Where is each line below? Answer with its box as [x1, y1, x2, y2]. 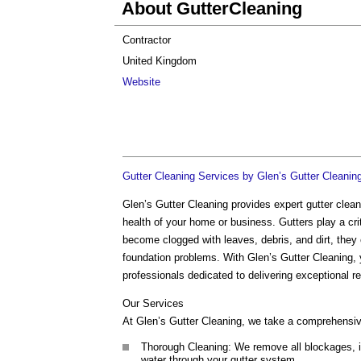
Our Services [122, 297, 184, 309]
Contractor [122, 34, 171, 46]
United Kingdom [122, 55, 197, 67]
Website [122, 76, 160, 88]
